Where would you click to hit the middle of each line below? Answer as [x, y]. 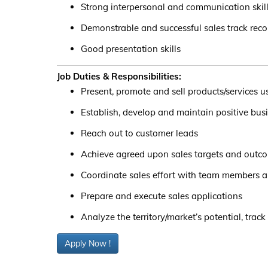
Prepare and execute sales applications [161, 196]
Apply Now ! [87, 243]
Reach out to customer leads [139, 133]
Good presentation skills [130, 49]
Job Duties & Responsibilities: [119, 76]
